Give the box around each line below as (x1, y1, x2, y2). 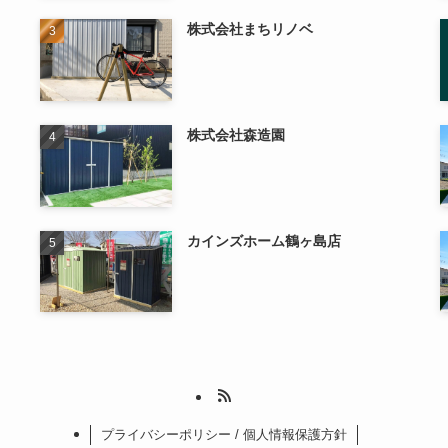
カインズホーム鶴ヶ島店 (187, 232, 342, 249)
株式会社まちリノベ (187, 20, 314, 37)
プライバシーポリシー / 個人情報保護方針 (101, 427, 347, 443)
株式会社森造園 (187, 126, 286, 143)
